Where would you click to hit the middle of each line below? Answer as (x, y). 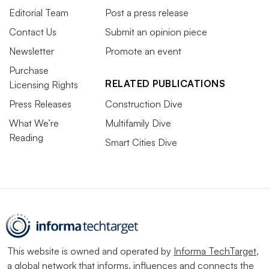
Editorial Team (39, 12)
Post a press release (147, 12)
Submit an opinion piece (156, 32)
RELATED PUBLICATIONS (165, 83)
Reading (26, 137)
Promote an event (143, 51)
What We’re (34, 123)
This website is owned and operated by (90, 251)
